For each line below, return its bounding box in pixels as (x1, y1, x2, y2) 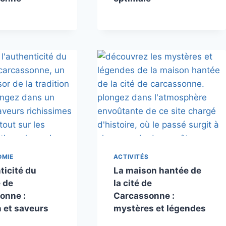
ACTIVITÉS (113, 153, 149, 161)
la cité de (113, 178, 152, 189)
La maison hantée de (113, 165, 201, 176)
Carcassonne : (113, 191, 175, 201)
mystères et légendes (113, 203, 206, 214)
